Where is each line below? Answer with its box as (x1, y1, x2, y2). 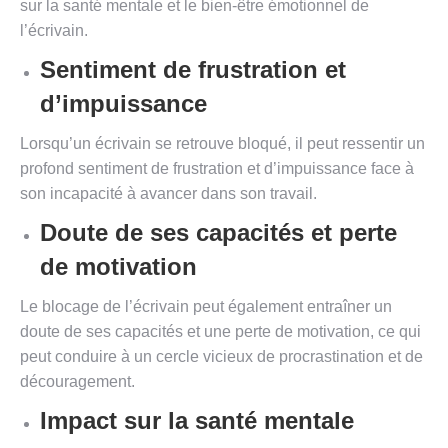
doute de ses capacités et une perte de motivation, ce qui (20, 323, 421, 341)
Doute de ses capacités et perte (40, 219, 397, 247)
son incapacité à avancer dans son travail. (20, 185, 317, 203)
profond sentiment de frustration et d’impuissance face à (20, 160, 414, 178)
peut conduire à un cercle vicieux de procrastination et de (20, 348, 423, 366)
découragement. (20, 373, 135, 391)
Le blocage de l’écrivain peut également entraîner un (20, 298, 392, 316)
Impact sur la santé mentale (40, 407, 354, 435)
